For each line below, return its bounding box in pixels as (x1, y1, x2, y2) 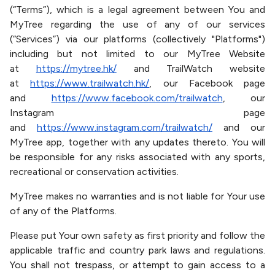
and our (212, 122, 265, 133)
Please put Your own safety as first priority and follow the (10, 230, 265, 241)
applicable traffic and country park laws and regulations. (10, 244, 265, 256)
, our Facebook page (149, 77, 265, 89)
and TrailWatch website (116, 63, 265, 74)
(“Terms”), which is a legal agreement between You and (10, 4, 265, 15)
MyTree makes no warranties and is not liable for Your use (10, 190, 265, 202)
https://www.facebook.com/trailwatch (51, 92, 223, 104)
